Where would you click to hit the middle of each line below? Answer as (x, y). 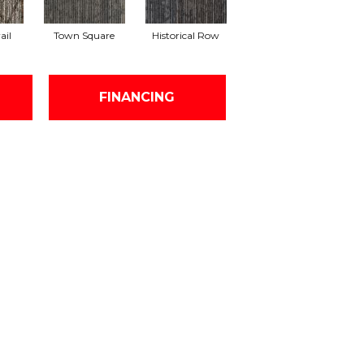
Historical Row (186, 35)
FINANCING (137, 97)
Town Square (84, 35)
